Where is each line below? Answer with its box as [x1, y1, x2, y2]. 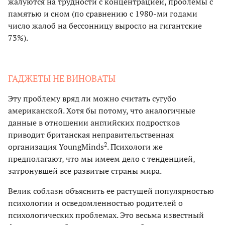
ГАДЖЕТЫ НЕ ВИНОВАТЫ [8, 72, 116, 84]
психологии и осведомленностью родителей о [8, 197, 183, 208]
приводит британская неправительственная [8, 129, 174, 140]
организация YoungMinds [8, 141, 104, 152]
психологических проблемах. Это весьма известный [8, 209, 204, 220]
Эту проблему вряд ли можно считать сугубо [8, 92, 176, 104]
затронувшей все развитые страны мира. [8, 165, 162, 176]
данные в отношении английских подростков [8, 117, 180, 128]
